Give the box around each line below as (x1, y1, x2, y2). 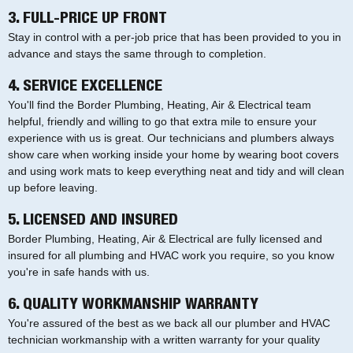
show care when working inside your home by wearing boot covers (8, 147, 339, 161)
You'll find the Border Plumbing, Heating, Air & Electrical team (8, 98, 311, 111)
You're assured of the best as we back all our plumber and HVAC (8, 316, 330, 329)
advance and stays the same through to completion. (8, 46, 266, 60)
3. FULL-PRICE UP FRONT (8, 11, 167, 28)
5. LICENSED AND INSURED (8, 213, 178, 229)
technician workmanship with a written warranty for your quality (8, 333, 320, 346)
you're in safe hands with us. (8, 265, 150, 278)
